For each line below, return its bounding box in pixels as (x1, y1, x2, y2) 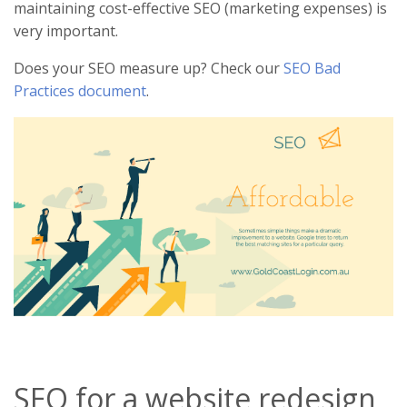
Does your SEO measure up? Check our (14, 58, 283, 79)
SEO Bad (283, 58, 341, 79)
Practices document (14, 81, 146, 102)
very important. (14, 21, 118, 42)
